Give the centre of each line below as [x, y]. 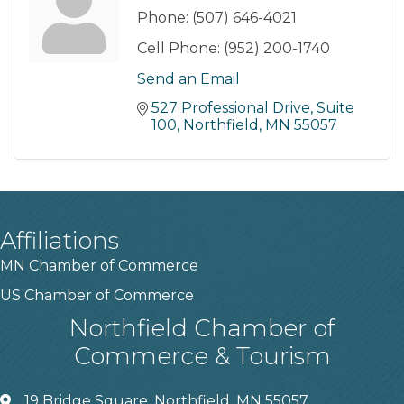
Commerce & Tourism [202, 357]
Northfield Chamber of [202, 329]
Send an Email [188, 79]
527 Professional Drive [231, 108]
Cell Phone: [179, 49]
